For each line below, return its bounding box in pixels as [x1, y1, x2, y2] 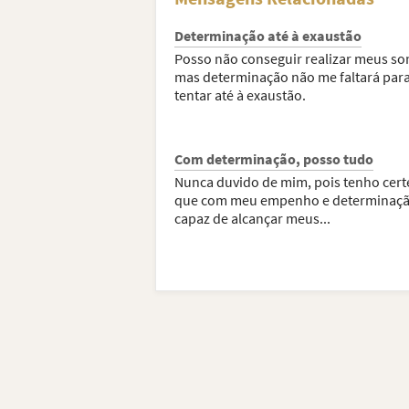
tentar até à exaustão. [173, 86, 306, 104]
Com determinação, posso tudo [173, 150, 373, 168]
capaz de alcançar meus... [173, 209, 330, 227]
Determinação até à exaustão [173, 26, 362, 45]
